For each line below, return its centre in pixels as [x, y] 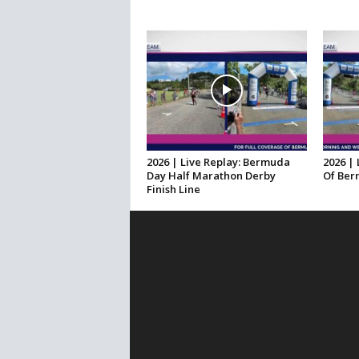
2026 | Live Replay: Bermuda [218, 162]
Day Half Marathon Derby [211, 176]
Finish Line [173, 190]
